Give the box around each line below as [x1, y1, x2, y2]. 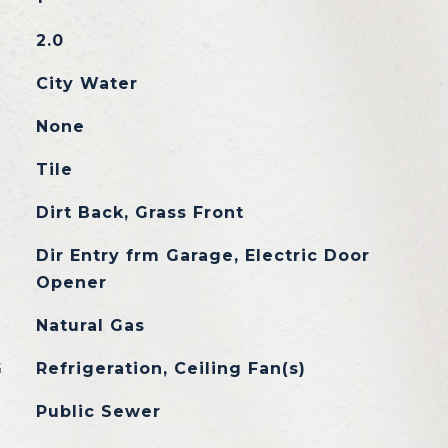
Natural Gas [35, 316, 145, 335]
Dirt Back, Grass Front [35, 203, 244, 222]
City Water [35, 74, 138, 93]
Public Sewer [35, 402, 161, 421]
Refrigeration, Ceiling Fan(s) [35, 359, 306, 378]
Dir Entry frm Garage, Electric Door [35, 246, 370, 265]
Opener [35, 273, 107, 292]
